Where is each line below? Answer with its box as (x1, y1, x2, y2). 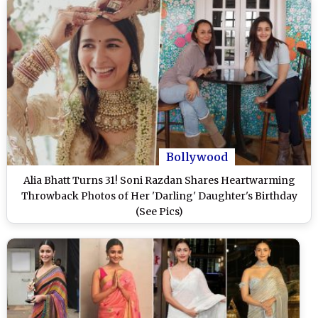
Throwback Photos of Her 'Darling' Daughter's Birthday (21, 189, 297, 202)
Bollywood (166, 149, 228, 164)
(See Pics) (135, 204, 183, 218)
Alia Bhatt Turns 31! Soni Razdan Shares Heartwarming (23, 173, 295, 187)
